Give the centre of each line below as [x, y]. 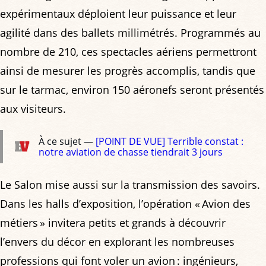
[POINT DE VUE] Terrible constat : [170, 142]
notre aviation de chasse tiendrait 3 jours [131, 152]
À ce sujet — [67, 142]
